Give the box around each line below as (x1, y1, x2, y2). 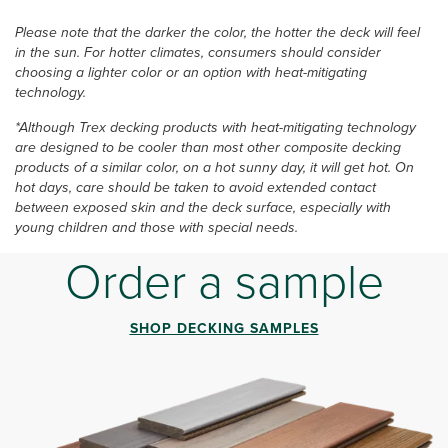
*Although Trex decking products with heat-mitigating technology (15, 117, 416, 139)
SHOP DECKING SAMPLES (129, 318, 319, 339)
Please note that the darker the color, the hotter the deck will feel (15, 22, 420, 44)
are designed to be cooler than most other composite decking (15, 137, 401, 159)
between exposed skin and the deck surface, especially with (15, 197, 391, 219)
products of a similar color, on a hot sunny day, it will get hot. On (15, 157, 414, 179)
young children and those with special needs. (15, 217, 298, 239)
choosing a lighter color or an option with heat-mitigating (15, 62, 367, 84)
